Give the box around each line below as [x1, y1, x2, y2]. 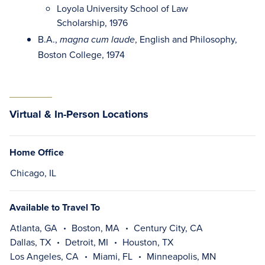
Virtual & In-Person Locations [9, 106, 148, 122]
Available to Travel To [9, 201, 100, 214]
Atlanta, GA [10, 221, 57, 234]
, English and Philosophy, [135, 33, 237, 46]
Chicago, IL [10, 166, 56, 179]
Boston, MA [72, 221, 119, 234]
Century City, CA [134, 221, 203, 234]
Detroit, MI [65, 235, 108, 248]
